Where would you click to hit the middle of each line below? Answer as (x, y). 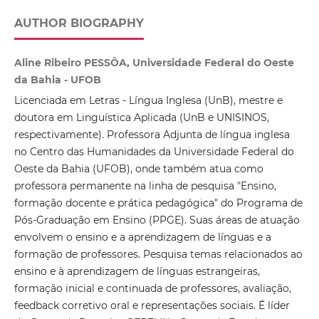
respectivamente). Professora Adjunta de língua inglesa (152, 135)
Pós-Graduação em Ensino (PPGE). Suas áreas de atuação (157, 220)
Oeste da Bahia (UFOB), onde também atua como (138, 169)
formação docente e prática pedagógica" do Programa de (158, 203)
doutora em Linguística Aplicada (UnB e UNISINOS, (141, 118)
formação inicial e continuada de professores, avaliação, (152, 289)
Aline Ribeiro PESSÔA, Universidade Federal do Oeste (154, 63)
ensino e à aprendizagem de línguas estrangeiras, (137, 272)
